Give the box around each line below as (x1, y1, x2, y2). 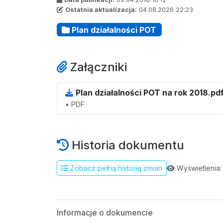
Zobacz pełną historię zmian (68, 164, 162, 173)
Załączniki (67, 60, 127, 75)
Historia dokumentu (69, 138, 184, 153)
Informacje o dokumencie (57, 208, 153, 218)
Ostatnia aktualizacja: (65, 6, 137, 13)
